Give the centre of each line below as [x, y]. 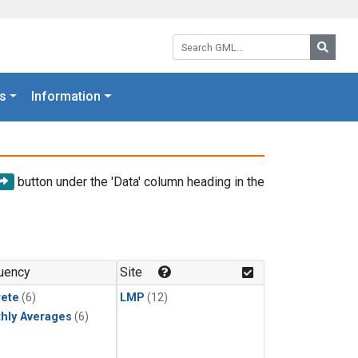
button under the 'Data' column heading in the [139, 181]
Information [66, 97]
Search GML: [207, 40]
